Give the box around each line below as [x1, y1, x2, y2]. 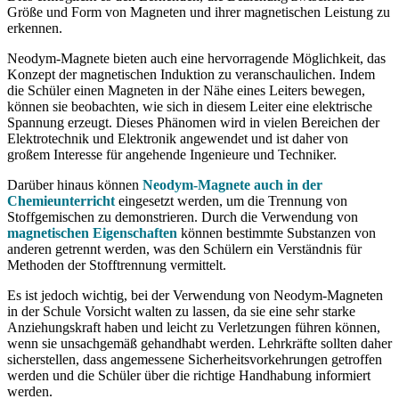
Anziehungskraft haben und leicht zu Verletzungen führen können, [7, 320, 380, 335]
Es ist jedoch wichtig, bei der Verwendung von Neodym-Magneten [7, 288, 383, 303]
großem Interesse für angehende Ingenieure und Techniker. [7, 147, 337, 162]
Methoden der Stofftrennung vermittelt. [7, 257, 226, 273]
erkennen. [7, 20, 62, 36]
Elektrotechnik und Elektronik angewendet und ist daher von [7, 131, 348, 146]
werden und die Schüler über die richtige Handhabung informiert [7, 368, 370, 383]
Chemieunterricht [7, 193, 115, 208]
